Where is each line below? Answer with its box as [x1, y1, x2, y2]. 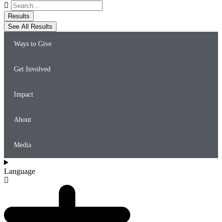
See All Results [8, 23, 53, 31]
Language [4, 167, 35, 176]
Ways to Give [14, 40, 52, 48]
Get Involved [14, 65, 51, 73]
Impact [14, 91, 33, 99]
